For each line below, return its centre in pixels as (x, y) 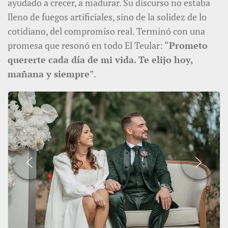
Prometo (188, 46)
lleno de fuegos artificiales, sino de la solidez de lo (107, 17)
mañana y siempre (49, 74)
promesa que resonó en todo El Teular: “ (88, 46)
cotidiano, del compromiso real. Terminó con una (106, 31)
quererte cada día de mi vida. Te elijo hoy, (100, 60)
